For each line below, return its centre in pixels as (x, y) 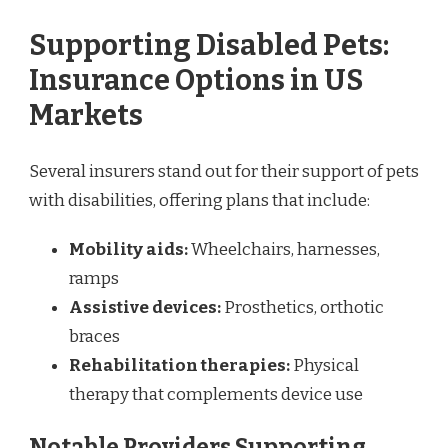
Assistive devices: (145, 307)
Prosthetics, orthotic (302, 307)
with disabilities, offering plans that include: (199, 200)
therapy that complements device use (216, 394)
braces (94, 336)
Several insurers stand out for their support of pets (224, 171)
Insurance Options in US (196, 81)
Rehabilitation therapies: (179, 365)
